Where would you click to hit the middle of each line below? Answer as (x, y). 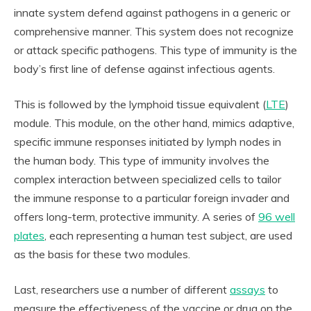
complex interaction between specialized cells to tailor (148, 179)
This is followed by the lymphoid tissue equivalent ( (140, 104)
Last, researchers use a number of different (122, 289)
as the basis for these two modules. (102, 254)
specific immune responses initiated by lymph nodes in (148, 142)
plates (29, 235)
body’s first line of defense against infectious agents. (144, 69)
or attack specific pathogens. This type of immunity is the (155, 50)
